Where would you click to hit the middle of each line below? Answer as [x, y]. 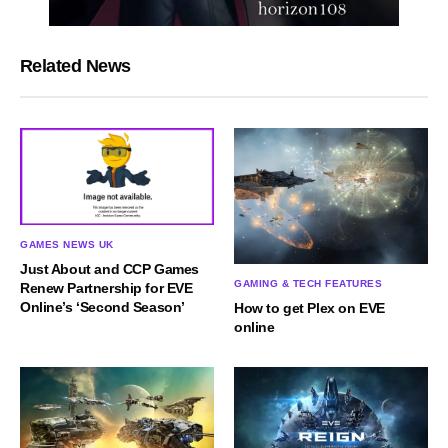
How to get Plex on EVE [309, 307]
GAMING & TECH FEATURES [308, 283]
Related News [75, 65]
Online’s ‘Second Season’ [102, 306]
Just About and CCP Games [109, 268]
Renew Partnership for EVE [106, 287]
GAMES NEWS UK [67, 244]
